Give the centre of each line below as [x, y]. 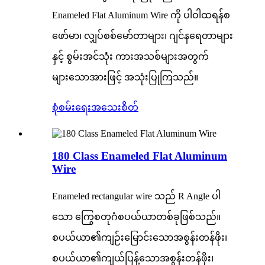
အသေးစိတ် [115, 107]
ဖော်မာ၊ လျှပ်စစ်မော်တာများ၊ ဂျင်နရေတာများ [143, 35]
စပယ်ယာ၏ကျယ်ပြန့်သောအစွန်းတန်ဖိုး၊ [133, 258]
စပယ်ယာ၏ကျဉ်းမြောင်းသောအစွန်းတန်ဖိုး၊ [140, 238]
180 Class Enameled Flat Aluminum [140, 156]
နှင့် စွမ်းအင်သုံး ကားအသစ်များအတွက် [130, 56]
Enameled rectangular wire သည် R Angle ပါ [136, 196]
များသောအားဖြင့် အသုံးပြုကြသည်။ [125, 77]
